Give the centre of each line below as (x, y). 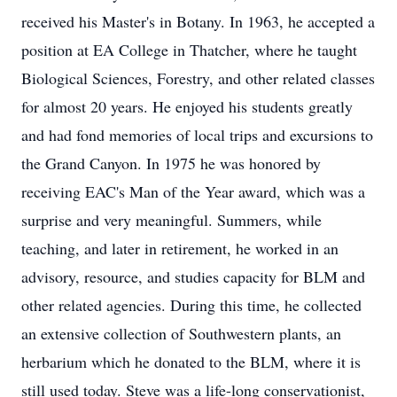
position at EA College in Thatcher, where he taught (189, 50)
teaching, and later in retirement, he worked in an (180, 248)
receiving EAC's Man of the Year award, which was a (193, 191)
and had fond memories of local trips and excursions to (197, 135)
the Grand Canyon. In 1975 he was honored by (171, 163)
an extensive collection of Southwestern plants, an (181, 333)
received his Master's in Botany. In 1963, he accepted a (198, 21)
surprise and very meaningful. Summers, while (171, 220)
